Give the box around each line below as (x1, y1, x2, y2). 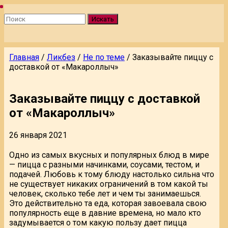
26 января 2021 (9, 130, 67, 140)
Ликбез (47, 52, 75, 62)
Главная (9, 52, 39, 62)
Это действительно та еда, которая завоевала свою (9, 198, 207, 208)
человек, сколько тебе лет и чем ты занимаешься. (9, 188, 201, 198)
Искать (92, 15, 114, 23)
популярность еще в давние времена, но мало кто (9, 208, 201, 218)
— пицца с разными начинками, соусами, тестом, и (9, 159, 199, 169)
